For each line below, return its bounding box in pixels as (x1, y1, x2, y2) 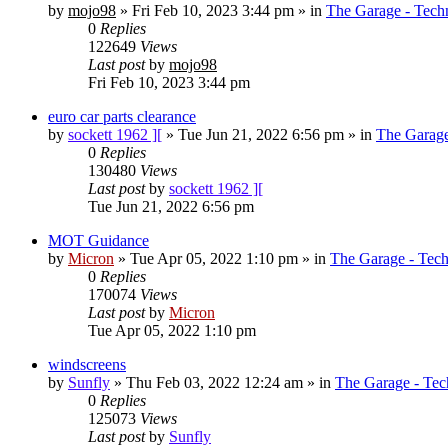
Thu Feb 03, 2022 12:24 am (126, 373, 303, 391)
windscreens (48, 355, 126, 373)
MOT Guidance (48, 231, 149, 249)
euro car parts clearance (48, 107, 196, 125)
